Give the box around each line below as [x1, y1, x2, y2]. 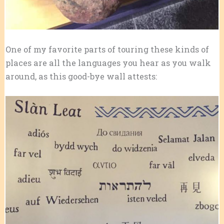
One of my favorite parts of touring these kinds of [5, 43, 209, 54]
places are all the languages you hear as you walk [5, 57, 211, 68]
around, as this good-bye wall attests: [5, 70, 157, 81]
